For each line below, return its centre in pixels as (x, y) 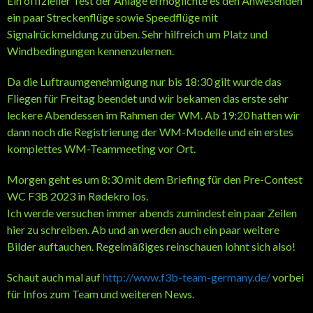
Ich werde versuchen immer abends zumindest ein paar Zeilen (152, 212)
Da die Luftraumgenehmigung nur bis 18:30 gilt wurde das (144, 81)
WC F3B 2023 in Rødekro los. (78, 196)
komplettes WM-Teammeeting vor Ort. (101, 148)
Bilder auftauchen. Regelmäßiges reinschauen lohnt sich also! (151, 246)
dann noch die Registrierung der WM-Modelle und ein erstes (150, 131)
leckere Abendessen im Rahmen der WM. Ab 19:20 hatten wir (153, 115)
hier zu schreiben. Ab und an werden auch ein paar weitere (143, 229)
